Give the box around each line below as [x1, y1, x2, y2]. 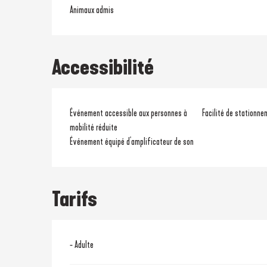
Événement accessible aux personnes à [70, 107, 188, 119]
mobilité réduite [70, 122, 118, 133]
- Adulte [70, 239, 94, 250]
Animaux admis [70, 4, 114, 15]
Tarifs [52, 187, 98, 212]
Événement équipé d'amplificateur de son [70, 136, 194, 147]
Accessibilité [52, 55, 154, 80]
